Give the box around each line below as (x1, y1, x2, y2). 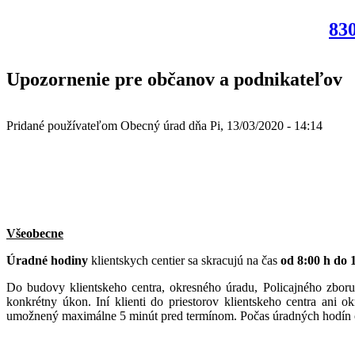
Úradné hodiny (6, 253, 88, 267)
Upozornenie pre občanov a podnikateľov (6, 68, 342, 90)
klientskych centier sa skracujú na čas (88, 253, 281, 267)
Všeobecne (6, 226, 63, 240)
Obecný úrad (120, 118, 185, 132)
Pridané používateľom (6, 118, 120, 132)
